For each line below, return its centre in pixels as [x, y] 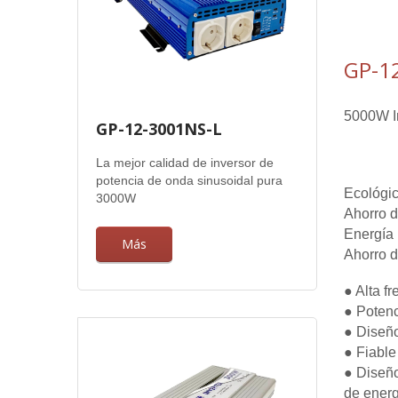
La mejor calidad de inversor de [185, 163]
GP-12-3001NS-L [159, 129]
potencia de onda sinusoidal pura [189, 180]
